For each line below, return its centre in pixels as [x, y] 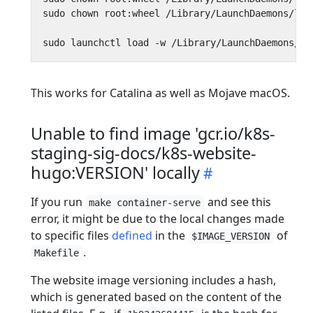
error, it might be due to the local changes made [158, 218]
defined [132, 235]
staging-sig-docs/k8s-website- [144, 153]
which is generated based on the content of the [156, 297]
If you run [58, 202]
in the [170, 235]
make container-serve [145, 202]
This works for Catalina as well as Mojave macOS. [160, 93]
